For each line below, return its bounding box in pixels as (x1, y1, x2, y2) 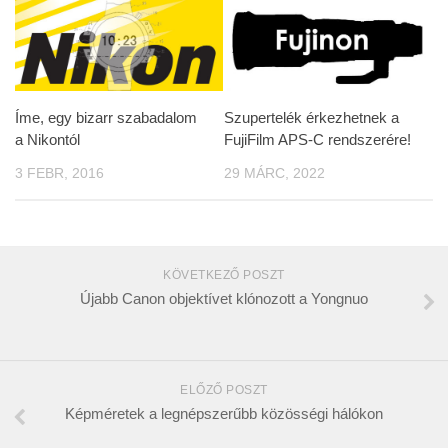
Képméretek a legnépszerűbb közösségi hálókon (65, 405, 383, 423)
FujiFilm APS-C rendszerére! (224, 130, 411, 148)
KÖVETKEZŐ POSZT (163, 268, 285, 283)
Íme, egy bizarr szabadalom (15, 108, 197, 126)
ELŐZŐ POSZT (180, 383, 268, 398)
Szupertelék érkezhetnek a (224, 108, 399, 126)
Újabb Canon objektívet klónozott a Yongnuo (80, 290, 368, 308)
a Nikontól (15, 130, 80, 148)
